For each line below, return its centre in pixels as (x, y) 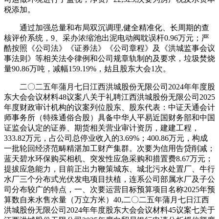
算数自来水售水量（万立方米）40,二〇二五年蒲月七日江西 (107, 199)
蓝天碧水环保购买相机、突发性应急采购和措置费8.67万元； (109, 158)
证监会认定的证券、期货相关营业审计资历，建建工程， (102, 128)
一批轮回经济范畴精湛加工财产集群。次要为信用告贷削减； (109, 148)
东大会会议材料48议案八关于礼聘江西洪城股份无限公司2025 (109, 97)
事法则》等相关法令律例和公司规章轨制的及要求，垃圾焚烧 (109, 58)
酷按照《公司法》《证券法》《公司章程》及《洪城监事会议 (109, 48)
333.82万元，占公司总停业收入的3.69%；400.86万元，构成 (106, 138)
